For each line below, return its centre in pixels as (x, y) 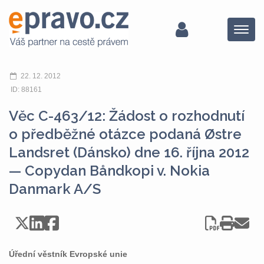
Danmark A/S (55, 189)
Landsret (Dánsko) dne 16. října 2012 (129, 152)
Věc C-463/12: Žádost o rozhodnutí (127, 116)
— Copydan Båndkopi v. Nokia (109, 171)
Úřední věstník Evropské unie (68, 254)
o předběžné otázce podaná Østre (125, 134)
